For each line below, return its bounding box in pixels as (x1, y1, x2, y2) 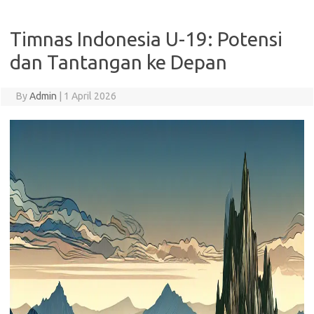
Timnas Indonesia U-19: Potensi (10, 28, 282, 50)
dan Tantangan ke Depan (10, 51, 227, 73)
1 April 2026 (63, 90, 116, 102)
